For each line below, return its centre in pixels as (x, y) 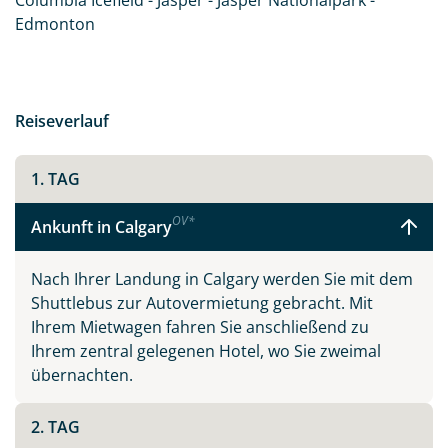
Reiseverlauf (62, 121)
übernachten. (82, 375)
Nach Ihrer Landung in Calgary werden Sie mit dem (222, 279)
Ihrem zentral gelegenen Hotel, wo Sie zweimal (206, 351)
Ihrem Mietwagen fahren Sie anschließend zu (200, 327)
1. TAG (55, 179)
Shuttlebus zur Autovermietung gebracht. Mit (202, 303)
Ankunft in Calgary (101, 227)
